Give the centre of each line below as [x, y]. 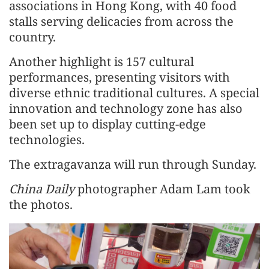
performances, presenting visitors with [119, 77]
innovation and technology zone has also [126, 108]
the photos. [41, 204]
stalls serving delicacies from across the [121, 21]
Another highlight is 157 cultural [101, 61]
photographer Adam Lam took [162, 189]
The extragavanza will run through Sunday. [134, 164]
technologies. [47, 139]
